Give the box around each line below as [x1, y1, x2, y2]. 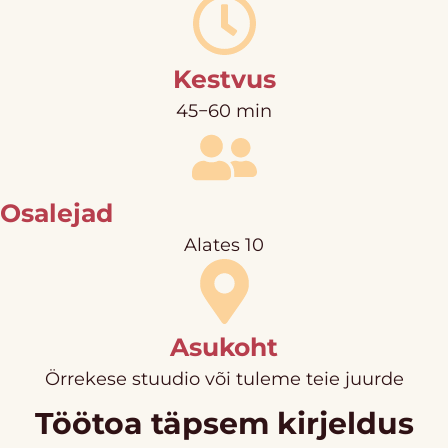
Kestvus [172, 63, 276, 94]
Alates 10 [184, 233, 264, 256]
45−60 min [176, 99, 272, 122]
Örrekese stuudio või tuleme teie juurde [44, 367, 404, 390]
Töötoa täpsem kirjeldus [34, 404, 414, 442]
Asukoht [170, 331, 278, 362]
